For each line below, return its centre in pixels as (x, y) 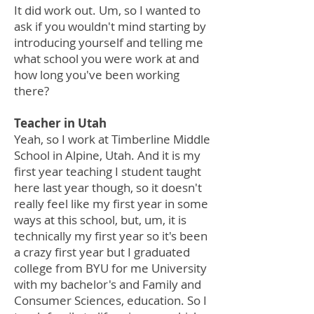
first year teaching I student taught (108, 171)
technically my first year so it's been (111, 236)
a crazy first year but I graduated (102, 252)
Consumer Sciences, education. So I (110, 300)
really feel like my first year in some (111, 204)
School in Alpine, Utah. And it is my (107, 155)
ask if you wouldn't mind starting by (110, 26)
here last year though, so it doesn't (108, 187)
